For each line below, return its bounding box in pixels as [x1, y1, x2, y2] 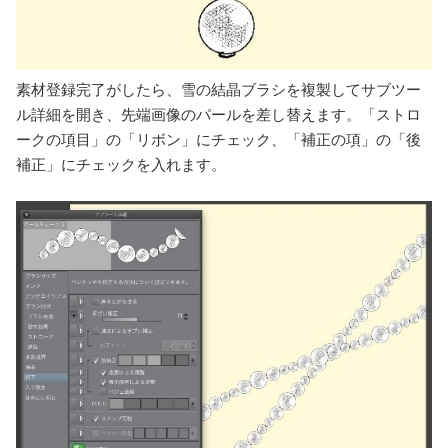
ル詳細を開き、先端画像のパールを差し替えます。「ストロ [16, 106, 421, 124]
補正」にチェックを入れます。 [16, 156, 226, 174]
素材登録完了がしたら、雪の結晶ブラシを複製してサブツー [16, 81, 421, 99]
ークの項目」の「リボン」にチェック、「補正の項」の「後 [16, 131, 421, 149]
